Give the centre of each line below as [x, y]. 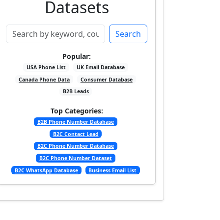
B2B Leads [76, 92]
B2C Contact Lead [76, 134]
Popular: [77, 56]
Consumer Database [106, 79]
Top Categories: [77, 111]
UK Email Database [100, 67]
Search [128, 34]
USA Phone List [46, 67]
